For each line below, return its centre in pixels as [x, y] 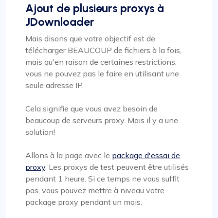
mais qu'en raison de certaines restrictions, [101, 62]
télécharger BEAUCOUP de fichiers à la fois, [103, 50]
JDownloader [60, 22]
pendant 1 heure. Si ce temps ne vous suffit [102, 178]
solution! [40, 132]
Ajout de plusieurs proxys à [95, 8]
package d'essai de [146, 155]
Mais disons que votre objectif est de [90, 38]
